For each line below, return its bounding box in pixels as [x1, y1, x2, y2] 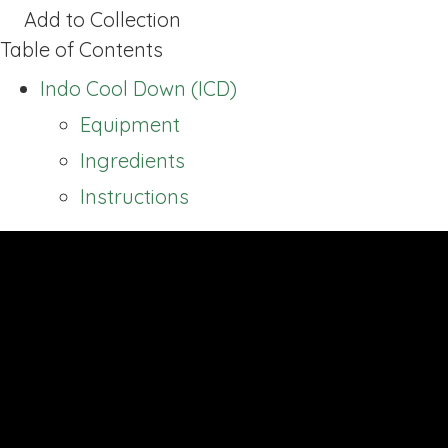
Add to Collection [24, 6, 181, 32]
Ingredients [80, 147, 185, 173]
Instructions [80, 183, 189, 209]
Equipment [80, 111, 180, 137]
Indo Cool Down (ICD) [40, 75, 237, 101]
